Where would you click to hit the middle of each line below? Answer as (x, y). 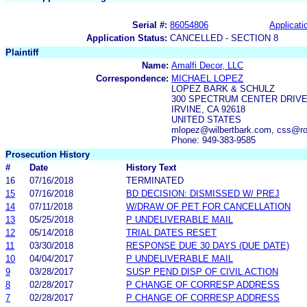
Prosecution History (48, 154)
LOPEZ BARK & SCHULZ (223, 88)
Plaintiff (22, 52)
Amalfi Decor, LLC (207, 65)
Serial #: (150, 25)
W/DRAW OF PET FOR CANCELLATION (208, 206)
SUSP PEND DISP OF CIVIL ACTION (202, 271)
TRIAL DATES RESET (171, 232)
